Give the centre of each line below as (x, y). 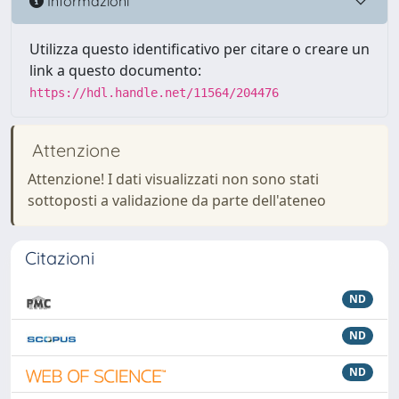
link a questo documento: (115, 70)
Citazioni (60, 258)
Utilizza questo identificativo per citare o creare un (199, 49)
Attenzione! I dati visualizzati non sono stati (173, 179)
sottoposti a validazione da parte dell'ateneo (177, 200)
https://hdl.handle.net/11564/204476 (154, 93)
